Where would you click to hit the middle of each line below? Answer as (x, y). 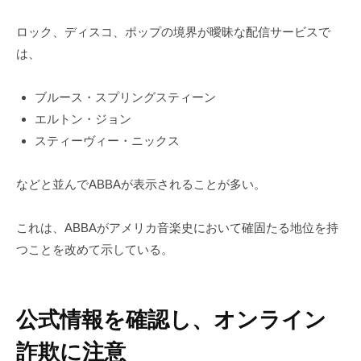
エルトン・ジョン (83, 118)
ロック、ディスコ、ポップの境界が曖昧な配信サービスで (173, 31)
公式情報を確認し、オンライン (171, 320)
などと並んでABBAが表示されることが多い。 (141, 184)
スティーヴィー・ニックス (107, 140)
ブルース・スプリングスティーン (125, 97)
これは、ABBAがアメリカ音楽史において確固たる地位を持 (177, 227)
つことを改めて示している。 (95, 249)
